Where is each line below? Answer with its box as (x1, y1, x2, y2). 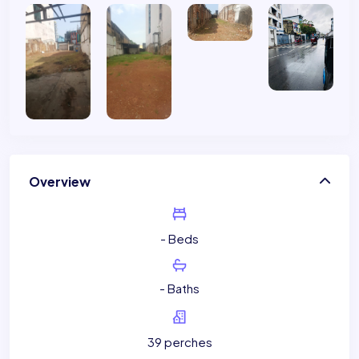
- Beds (160, 231, 199, 247)
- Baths (159, 280, 200, 296)
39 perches (147, 334, 212, 350)
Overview (29, 173, 91, 191)
